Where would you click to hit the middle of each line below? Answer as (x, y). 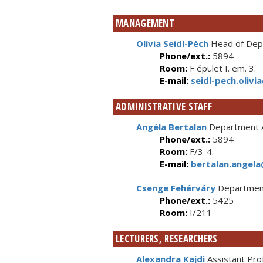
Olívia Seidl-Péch (172, 43)
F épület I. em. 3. (222, 68)
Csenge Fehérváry (176, 188)
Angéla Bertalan (171, 127)
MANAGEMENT (145, 23)
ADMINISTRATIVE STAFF (164, 107)
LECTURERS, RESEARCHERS (167, 239)
